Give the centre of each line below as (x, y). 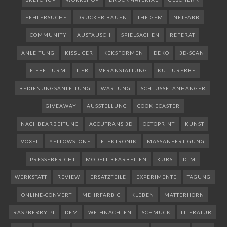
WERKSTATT (31, 177)
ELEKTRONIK (119, 141)
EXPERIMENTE (156, 177)
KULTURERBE (176, 70)
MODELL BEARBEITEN (116, 159)
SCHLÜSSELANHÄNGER (173, 88)
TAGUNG (199, 177)
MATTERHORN (184, 194)
